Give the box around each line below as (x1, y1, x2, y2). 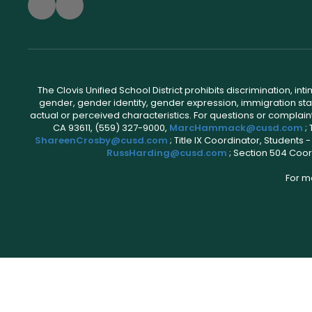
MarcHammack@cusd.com (169, 121, 303, 134)
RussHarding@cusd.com (106, 146, 227, 159)
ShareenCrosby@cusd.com (34, 134, 168, 147)
